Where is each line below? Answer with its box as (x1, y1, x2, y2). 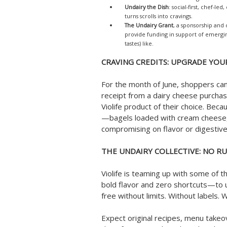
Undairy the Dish (125, 3, 169, 11)
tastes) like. (125, 40, 154, 47)
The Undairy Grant (125, 21, 173, 29)
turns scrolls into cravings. (125, 12, 193, 20)
